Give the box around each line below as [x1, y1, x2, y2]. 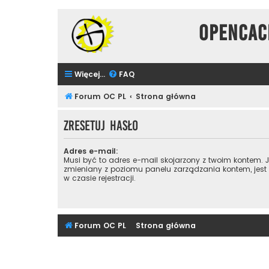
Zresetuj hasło [64, 118, 138, 133]
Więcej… [74, 68, 105, 79]
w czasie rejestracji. [64, 173, 136, 184]
